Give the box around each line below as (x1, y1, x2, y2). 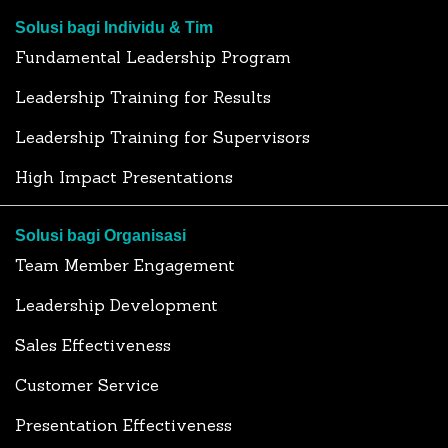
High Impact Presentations (15, 167, 233, 187)
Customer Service (15, 375, 159, 395)
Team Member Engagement (15, 255, 235, 275)
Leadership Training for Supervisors (15, 127, 310, 147)
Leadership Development (15, 295, 218, 315)
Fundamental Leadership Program (15, 47, 291, 67)
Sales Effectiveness (15, 335, 171, 355)
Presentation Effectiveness (15, 415, 232, 435)
